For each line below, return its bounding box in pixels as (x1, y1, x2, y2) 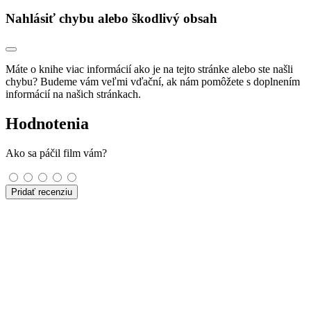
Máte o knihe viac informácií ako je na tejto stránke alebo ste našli (6, 62, 293, 75)
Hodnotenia (6, 114, 89, 133)
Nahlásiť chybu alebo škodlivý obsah (6, 11, 217, 26)
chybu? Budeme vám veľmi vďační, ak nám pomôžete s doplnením (6, 75, 300, 87)
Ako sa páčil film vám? (6, 146, 107, 159)
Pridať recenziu (11, 186, 72, 197)
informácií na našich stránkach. (6, 87, 141, 100)
